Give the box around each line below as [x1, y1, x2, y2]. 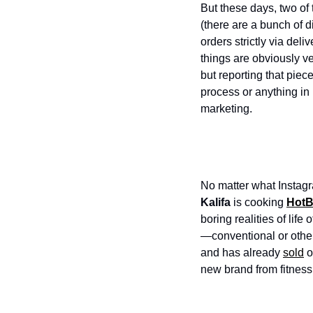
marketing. [201, 103, 255, 115]
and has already [201, 247, 283, 259]
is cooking [231, 196, 286, 208]
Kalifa [201, 196, 231, 208]
